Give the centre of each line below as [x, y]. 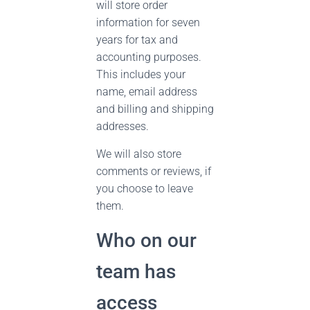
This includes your [141, 74]
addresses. [122, 126]
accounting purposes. [149, 57]
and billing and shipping [155, 109]
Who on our [146, 240]
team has [136, 272]
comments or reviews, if [154, 171]
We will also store [139, 154]
